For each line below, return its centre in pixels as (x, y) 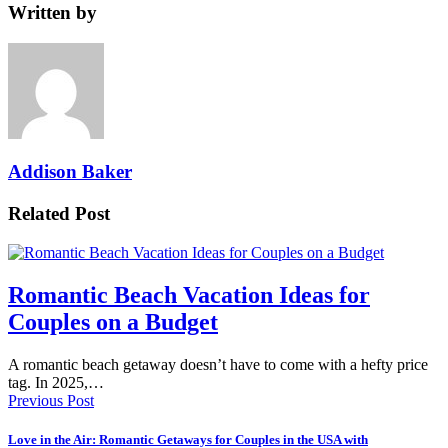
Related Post (59, 214)
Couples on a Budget (113, 321)
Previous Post (51, 400)
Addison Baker (70, 172)
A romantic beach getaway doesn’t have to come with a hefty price (218, 364)
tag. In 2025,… (56, 382)
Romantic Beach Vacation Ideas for (189, 294)
